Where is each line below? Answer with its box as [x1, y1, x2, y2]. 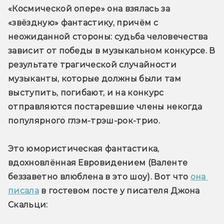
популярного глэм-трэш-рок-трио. [8, 116, 160, 126]
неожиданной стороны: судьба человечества [8, 32, 208, 42]
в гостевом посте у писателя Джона [38, 186, 200, 196]
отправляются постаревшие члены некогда [8, 102, 202, 112]
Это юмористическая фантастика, [8, 144, 159, 154]
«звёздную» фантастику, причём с [8, 18, 158, 28]
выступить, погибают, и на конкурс [8, 88, 164, 98]
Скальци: [8, 200, 48, 210]
